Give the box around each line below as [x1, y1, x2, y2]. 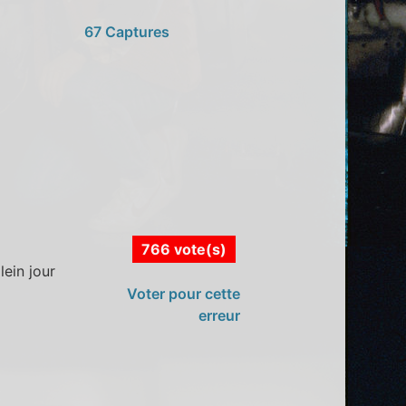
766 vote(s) [140, 239, 227, 258]
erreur [198, 305, 240, 324]
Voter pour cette [126, 284, 240, 303]
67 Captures [84, 22, 170, 41]
